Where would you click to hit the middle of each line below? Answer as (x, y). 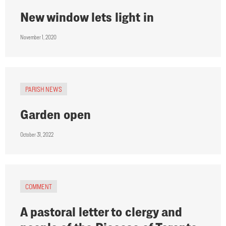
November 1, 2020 (38, 37)
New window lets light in (87, 17)
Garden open (55, 115)
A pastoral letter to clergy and (101, 212)
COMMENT (39, 187)
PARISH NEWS (44, 89)
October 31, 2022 (37, 135)
